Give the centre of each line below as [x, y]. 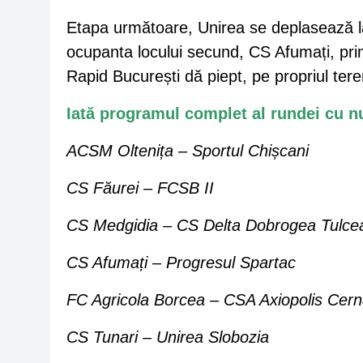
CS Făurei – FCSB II [140, 188]
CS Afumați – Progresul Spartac [181, 263]
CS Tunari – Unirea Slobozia [168, 337]
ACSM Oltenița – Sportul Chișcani [188, 151]
